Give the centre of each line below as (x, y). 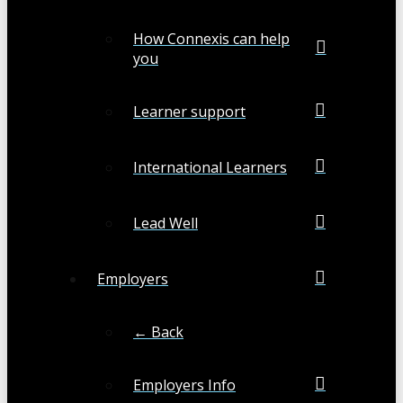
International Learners (210, 168)
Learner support (189, 112)
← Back (158, 332)
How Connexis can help (211, 39)
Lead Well (166, 224)
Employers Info (184, 385)
